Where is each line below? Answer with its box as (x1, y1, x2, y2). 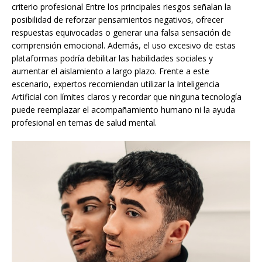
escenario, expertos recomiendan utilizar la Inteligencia (12, 78, 219, 90)
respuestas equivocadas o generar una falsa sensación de (12, 27, 231, 39)
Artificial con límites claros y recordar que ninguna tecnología (12, 91, 242, 103)
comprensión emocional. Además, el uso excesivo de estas (12, 40, 236, 51)
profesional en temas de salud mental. (12, 117, 157, 129)
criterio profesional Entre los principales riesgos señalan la (12, 1, 231, 13)
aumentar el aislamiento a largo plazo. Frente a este (12, 65, 209, 77)
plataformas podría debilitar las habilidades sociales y (12, 53, 213, 64)
